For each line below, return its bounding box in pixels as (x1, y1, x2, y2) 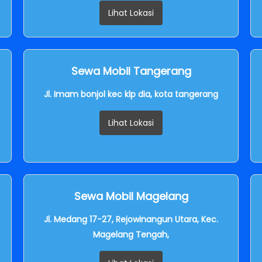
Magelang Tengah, (93, 228, 169, 240)
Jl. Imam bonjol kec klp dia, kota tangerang (44, 88, 218, 100)
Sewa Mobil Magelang (74, 188, 188, 204)
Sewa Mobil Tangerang (71, 63, 191, 78)
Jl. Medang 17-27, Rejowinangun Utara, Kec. (44, 213, 218, 225)
